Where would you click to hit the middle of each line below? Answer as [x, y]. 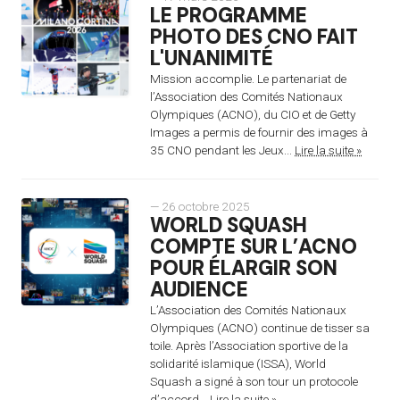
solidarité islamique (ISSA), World [238, 363]
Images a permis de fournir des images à [259, 132]
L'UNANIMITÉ [212, 58]
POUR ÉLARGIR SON [244, 268]
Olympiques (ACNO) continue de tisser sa [260, 327]
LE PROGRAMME [229, 15]
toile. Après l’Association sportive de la [249, 345]
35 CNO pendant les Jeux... [222, 150]
